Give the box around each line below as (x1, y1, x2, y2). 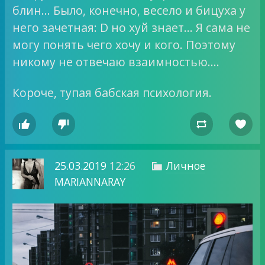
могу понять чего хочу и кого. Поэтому (12, 36, 236, 53)
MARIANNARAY (54, 174, 125, 189)
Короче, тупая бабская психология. (12, 84, 212, 101)
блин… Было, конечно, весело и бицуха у (12, 2, 246, 18)
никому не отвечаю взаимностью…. (12, 53, 220, 70)
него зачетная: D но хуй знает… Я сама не (12, 19, 251, 35)
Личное (166, 158, 205, 173)
